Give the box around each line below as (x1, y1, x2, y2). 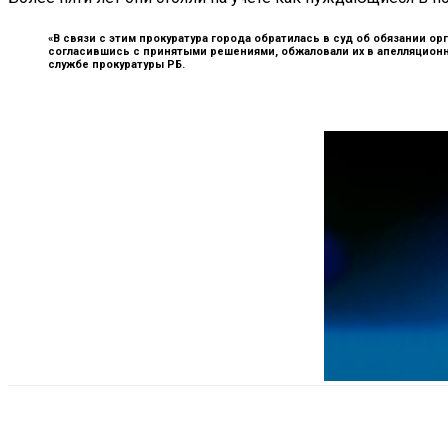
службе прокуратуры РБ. (48, 57, 185, 71)
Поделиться (84, 419, 154, 435)
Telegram (309, 419, 361, 435)
